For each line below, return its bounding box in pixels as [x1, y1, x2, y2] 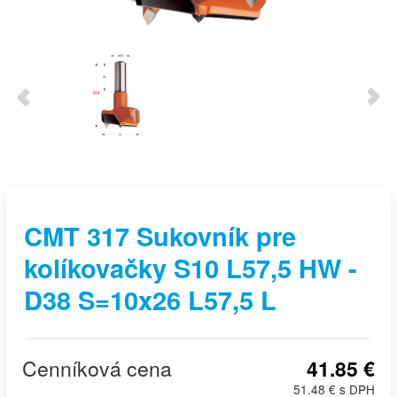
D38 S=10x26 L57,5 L [24, 281, 276, 319]
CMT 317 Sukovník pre [24, 217, 296, 255]
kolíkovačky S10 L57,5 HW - [24, 249, 357, 287]
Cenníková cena [22, 353, 172, 383]
